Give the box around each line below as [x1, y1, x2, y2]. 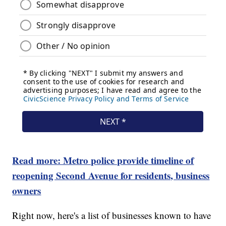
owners [12, 184, 41, 198]
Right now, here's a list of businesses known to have [12, 209, 211, 222]
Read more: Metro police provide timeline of [12, 153, 194, 167]
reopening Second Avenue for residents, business [12, 168, 210, 183]
